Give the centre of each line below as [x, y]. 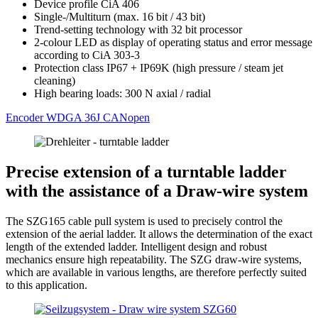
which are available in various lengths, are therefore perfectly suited [156, 272]
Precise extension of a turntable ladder [146, 172]
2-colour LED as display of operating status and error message [173, 43]
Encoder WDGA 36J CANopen [78, 118]
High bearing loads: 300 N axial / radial [122, 94]
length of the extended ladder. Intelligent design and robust [136, 246]
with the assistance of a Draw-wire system [157, 191]
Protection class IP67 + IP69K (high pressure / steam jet [159, 68]
